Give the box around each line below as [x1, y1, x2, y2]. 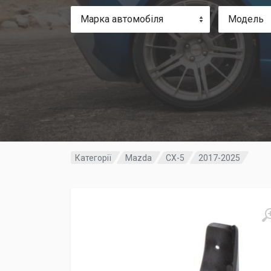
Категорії [75, 152, 111, 163]
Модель [227, 13, 264, 25]
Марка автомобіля [80, 13, 163, 25]
